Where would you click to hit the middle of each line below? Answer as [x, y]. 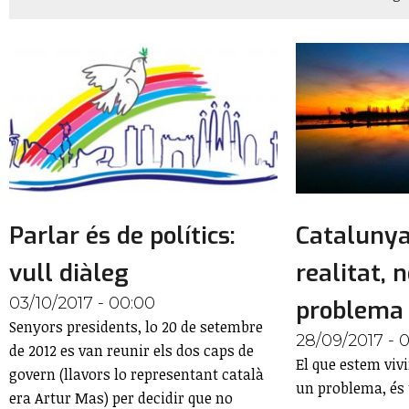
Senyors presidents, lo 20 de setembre [136, 327]
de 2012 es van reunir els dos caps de [131, 351]
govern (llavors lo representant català [136, 375]
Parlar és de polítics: [122, 236]
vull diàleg [69, 274]
